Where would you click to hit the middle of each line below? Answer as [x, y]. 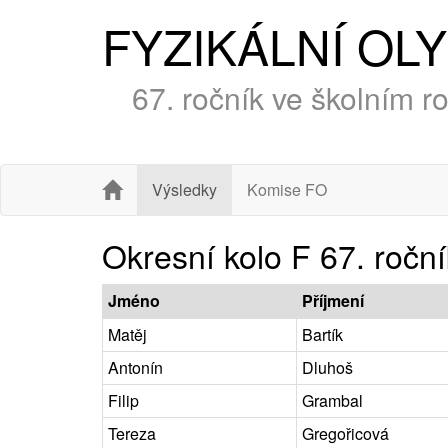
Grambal [332, 400]
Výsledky [184, 189]
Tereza [132, 433]
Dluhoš [327, 367]
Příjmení [333, 300]
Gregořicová [345, 433]
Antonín [135, 367]
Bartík [322, 334]
